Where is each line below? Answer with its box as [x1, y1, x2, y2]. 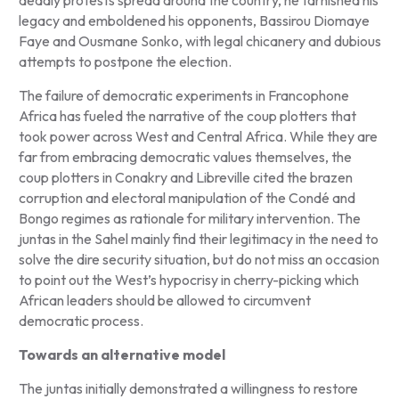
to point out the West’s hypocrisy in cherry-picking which [18, 270, 359, 289]
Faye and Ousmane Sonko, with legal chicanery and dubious [18, 31, 381, 50]
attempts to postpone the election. [18, 52, 232, 70]
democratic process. [18, 311, 146, 330]
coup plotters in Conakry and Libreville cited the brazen [18, 167, 353, 186]
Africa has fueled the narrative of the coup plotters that [18, 106, 356, 125]
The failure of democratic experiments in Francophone [18, 85, 349, 104]
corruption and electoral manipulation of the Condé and [18, 188, 355, 207]
